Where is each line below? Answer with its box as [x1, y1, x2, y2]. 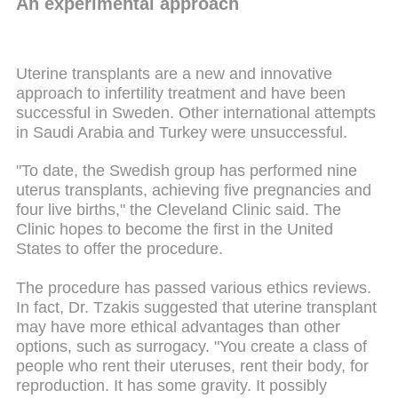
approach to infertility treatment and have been [16, 84, 346, 102]
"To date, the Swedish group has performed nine [16, 162, 357, 180]
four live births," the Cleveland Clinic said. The [16, 201, 341, 219]
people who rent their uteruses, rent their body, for [16, 356, 369, 375]
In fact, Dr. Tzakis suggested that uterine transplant [16, 298, 377, 316]
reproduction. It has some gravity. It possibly [16, 376, 327, 394]
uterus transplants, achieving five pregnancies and [16, 181, 371, 200]
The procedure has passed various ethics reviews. [16, 278, 371, 297]
